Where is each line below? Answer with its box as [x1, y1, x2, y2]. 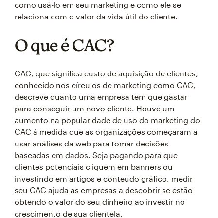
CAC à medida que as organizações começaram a [15, 127, 198, 136]
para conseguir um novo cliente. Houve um [15, 103, 175, 113]
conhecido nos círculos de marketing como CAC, [15, 80, 196, 90]
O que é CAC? [15, 35, 114, 54]
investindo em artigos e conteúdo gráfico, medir [15, 173, 193, 183]
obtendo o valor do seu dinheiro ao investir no [15, 197, 185, 206]
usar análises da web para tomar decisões [15, 138, 168, 148]
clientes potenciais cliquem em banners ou [15, 162, 173, 171]
